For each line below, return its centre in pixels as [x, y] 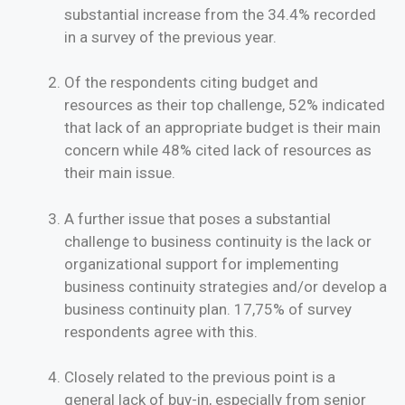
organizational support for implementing [202, 264]
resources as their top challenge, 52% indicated [225, 105]
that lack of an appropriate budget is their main [222, 128]
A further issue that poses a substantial [198, 218]
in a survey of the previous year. [170, 37]
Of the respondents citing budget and [191, 83]
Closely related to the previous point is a [200, 377]
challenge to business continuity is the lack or [218, 241]
